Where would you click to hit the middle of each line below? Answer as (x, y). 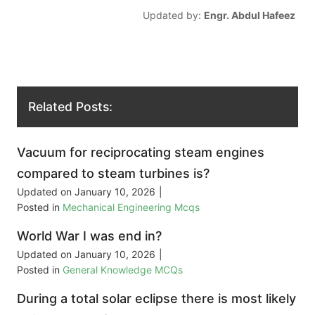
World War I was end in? (89, 236)
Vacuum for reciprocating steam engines (141, 153)
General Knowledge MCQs (123, 270)
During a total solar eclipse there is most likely (156, 299)
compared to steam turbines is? (113, 174)
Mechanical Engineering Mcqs (131, 207)
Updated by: (173, 15)
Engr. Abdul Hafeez (249, 15)
